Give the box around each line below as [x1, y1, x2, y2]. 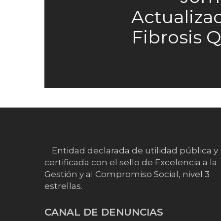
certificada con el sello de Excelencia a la [44, 157, 217, 167]
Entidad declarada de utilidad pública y [52, 146, 218, 155]
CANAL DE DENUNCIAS [44, 206, 163, 218]
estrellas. [44, 181, 82, 191]
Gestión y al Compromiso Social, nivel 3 [44, 169, 210, 179]
